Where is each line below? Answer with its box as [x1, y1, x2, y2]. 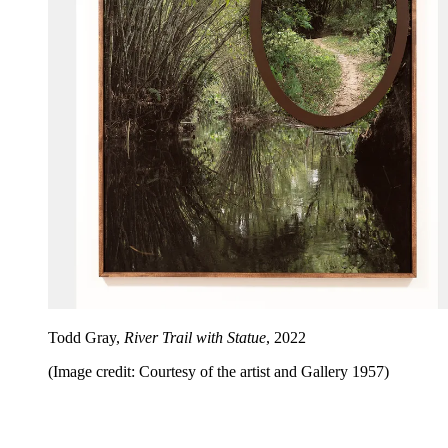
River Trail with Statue [124, 329, 266, 347]
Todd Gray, [48, 329, 124, 347]
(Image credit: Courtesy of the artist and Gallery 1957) [48, 363, 389, 381]
